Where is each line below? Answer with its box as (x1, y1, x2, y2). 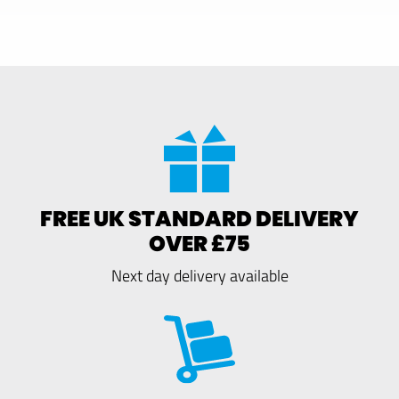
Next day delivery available (110, 264, 289, 286)
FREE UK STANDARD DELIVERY (40, 203, 359, 233)
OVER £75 (149, 228, 250, 258)
